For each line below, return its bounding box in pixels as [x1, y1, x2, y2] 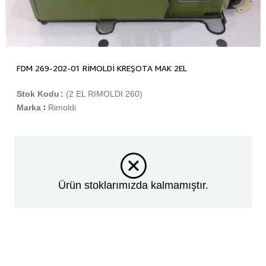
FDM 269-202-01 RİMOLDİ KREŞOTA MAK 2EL [16, 62, 187, 73]
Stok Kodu [16, 88, 59, 99]
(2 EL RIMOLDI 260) [65, 88, 142, 99]
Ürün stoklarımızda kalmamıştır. [58, 179, 208, 191]
